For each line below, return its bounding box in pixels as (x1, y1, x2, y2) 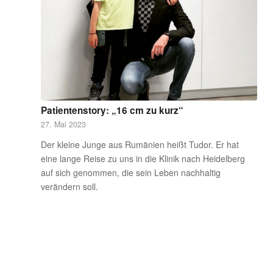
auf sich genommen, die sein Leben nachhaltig (41, 166, 221, 179)
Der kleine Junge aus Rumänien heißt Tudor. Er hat (41, 138, 239, 151)
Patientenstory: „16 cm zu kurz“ (41, 103, 183, 117)
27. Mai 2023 (41, 118, 86, 130)
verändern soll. (41, 180, 98, 193)
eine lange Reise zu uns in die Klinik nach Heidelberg (41, 152, 245, 165)
